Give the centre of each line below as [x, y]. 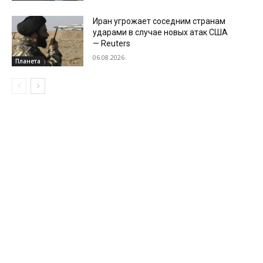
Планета [28, 61]
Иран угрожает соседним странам [159, 21]
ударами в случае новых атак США [161, 33]
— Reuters [112, 44]
